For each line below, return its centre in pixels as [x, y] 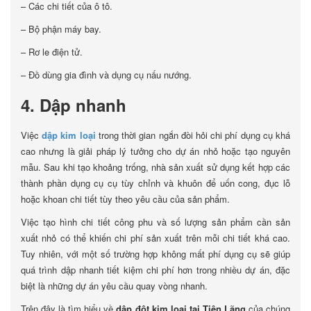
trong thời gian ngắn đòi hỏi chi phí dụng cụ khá [194, 135]
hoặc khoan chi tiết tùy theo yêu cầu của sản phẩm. [125, 199]
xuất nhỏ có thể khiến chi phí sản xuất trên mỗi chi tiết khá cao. [155, 238]
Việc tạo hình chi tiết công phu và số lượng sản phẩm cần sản [155, 222]
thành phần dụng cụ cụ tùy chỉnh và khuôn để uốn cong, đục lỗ [155, 183]
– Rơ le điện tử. [52, 52]
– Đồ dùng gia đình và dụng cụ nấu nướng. [106, 75]
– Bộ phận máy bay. [61, 29]
